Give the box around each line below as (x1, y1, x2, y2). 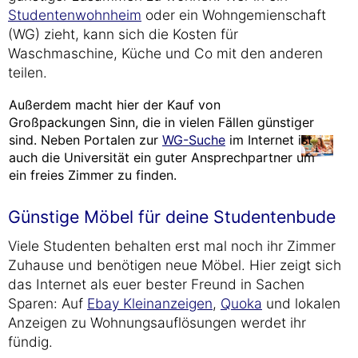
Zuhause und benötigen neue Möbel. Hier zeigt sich (8, 257, 341, 273)
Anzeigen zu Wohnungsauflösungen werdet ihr (8, 314, 306, 331)
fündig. (8, 333, 53, 350)
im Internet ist (225, 132, 312, 148)
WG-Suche (162, 132, 225, 148)
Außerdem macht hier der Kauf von (9, 97, 221, 113)
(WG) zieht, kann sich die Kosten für (8, 26, 238, 42)
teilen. (8, 64, 47, 81)
